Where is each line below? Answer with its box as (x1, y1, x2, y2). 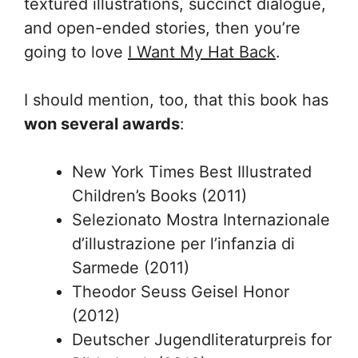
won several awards (24, 114, 180, 134)
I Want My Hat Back (128, 42, 276, 62)
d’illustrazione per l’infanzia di (72, 234, 295, 254)
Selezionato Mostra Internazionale (72, 210, 330, 230)
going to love (24, 42, 128, 62)
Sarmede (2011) (72, 258, 189, 278)
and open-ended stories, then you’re (24, 18, 300, 38)
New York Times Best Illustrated (72, 162, 312, 182)
